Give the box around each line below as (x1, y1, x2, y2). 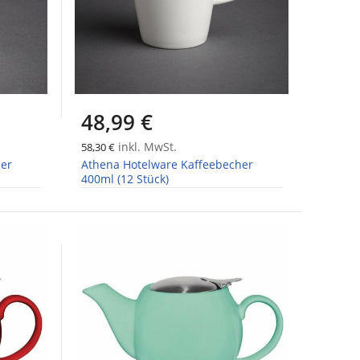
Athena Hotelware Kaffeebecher (80, 157, 253, 173)
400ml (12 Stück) (80, 171, 169, 187)
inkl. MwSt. (114, 139, 177, 155)
